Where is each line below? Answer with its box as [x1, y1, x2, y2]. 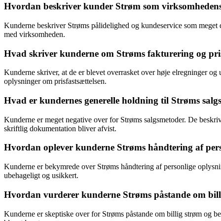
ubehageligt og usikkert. [4, 171, 78, 180]
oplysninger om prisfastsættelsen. [4, 77, 107, 86]
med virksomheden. [4, 30, 65, 38]
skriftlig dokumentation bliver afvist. [4, 124, 116, 133]
